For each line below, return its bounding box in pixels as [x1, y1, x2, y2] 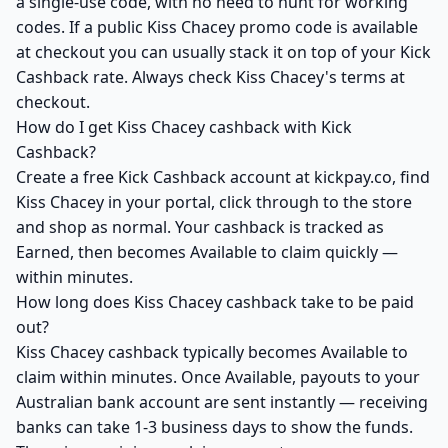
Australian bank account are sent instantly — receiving [16, 391, 428, 413]
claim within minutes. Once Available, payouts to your [16, 366, 420, 388]
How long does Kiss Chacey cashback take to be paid [16, 291, 414, 313]
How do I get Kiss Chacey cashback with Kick [16, 116, 352, 138]
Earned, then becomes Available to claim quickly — [16, 241, 398, 263]
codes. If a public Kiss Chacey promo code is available [16, 16, 418, 38]
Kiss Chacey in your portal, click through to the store [16, 191, 412, 213]
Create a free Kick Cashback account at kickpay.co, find [16, 166, 430, 188]
